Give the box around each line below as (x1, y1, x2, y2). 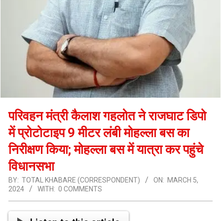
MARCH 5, (167, 176, 198, 184)
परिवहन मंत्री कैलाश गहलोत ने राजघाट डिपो (8, 109, 206, 123)
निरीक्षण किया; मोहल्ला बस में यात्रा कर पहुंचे (8, 142, 203, 157)
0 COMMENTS (58, 185, 102, 193)
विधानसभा (8, 159, 54, 174)
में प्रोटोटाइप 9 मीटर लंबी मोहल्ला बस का (8, 125, 189, 140)
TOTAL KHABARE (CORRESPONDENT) (22, 176, 140, 184)
